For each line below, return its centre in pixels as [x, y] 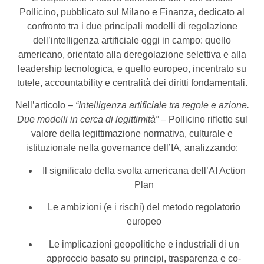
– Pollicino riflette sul [203, 120]
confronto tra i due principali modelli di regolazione [132, 27]
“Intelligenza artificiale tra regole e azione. [162, 105]
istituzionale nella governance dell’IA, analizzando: [132, 148]
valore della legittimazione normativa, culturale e [132, 134]
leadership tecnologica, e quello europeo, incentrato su [132, 69]
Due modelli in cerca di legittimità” [88, 120]
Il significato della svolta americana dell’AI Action [144, 170]
